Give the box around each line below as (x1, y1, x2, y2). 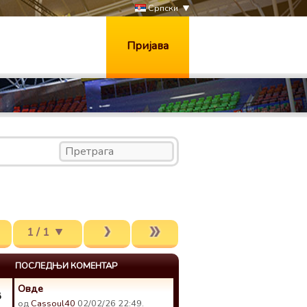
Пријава (127, 38, 169, 53)
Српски (146, 2, 178, 14)
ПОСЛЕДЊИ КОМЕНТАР (15, 260, 117, 272)
